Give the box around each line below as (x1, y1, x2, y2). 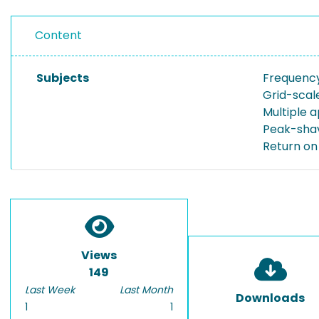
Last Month (120, 283, 173, 297)
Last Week (25, 283, 75, 297)
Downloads (236, 290, 305, 306)
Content (35, 27, 82, 43)
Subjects (36, 70, 89, 86)
